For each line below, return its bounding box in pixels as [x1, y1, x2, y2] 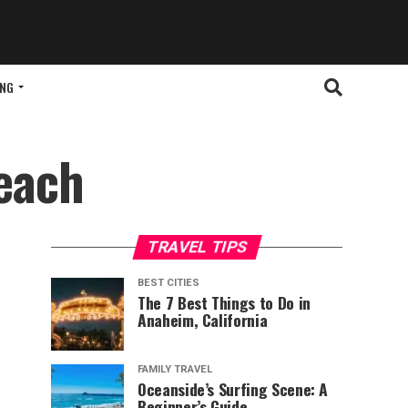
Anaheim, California [138, 308, 268, 332]
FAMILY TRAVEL [138, 363, 212, 376]
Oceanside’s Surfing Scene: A [138, 377, 329, 402]
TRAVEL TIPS [144, 238, 250, 257]
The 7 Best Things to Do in [138, 291, 311, 315]
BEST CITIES [138, 277, 199, 290]
